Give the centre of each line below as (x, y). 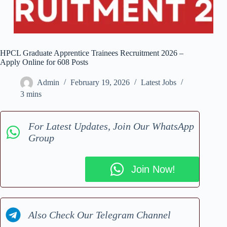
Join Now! (153, 169)
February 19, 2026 (100, 83)
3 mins (31, 94)
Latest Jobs (159, 83)
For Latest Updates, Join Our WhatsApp (111, 126)
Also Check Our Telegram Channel (100, 215)
